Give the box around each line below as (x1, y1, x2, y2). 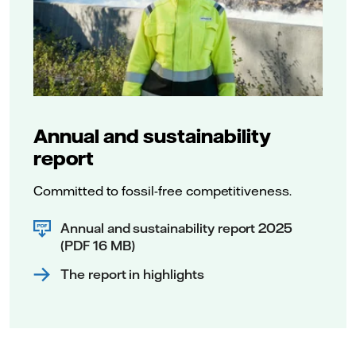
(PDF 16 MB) (60, 237, 135, 253)
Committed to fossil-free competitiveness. (33, 182, 292, 199)
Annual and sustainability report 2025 (60, 219, 293, 236)
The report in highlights (60, 265, 204, 282)
